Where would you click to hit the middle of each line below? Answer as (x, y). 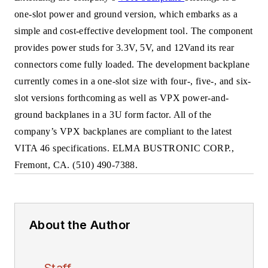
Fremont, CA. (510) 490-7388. (76, 165)
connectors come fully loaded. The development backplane (132, 64)
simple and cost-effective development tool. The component (134, 31)
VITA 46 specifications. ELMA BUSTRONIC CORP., (124, 148)
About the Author (80, 225)
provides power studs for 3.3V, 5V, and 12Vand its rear (124, 48)
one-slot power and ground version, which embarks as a (126, 14)
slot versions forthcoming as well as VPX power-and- (122, 98)
